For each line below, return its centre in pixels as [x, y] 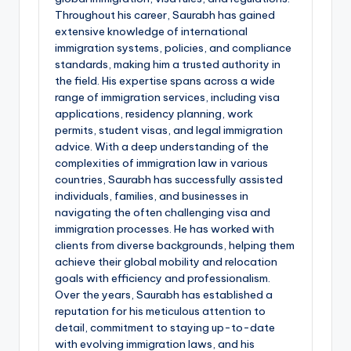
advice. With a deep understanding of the [162, 147]
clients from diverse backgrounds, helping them [175, 246]
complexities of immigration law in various [161, 163]
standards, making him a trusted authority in [168, 65]
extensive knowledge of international [151, 32]
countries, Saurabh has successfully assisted [169, 180]
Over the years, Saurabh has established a [164, 295]
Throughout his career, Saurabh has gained [165, 15]
